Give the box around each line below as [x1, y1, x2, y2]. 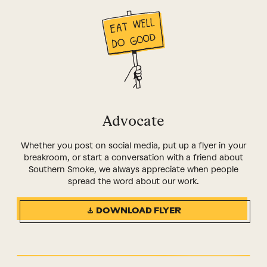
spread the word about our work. [68, 176, 199, 187]
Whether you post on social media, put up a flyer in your [21, 141, 246, 151]
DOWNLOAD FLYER [96, 206, 182, 216]
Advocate [103, 112, 164, 130]
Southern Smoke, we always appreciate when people [29, 164, 238, 175]
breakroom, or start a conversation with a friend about [24, 153, 243, 163]
